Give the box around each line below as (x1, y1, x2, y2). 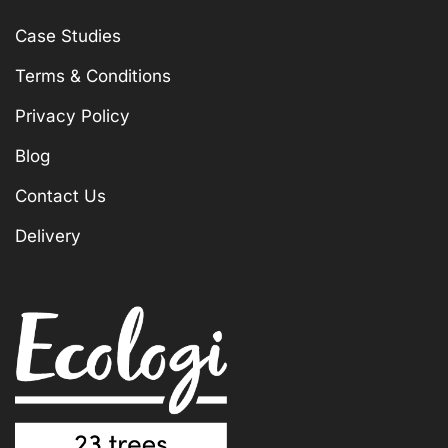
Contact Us (15, 185, 106, 206)
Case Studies (15, 25, 121, 46)
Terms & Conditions (15, 65, 171, 86)
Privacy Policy (15, 105, 130, 126)
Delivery (15, 225, 81, 246)
